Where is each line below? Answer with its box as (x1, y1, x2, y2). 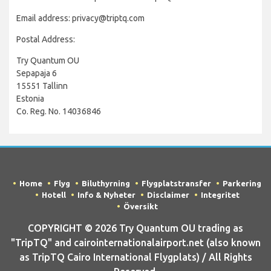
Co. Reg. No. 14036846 (16, 106, 101, 116)
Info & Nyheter (77, 191, 135, 199)
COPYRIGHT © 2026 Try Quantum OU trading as (28, 223, 243, 233)
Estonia (16, 94, 44, 103)
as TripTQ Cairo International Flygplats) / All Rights (19, 252, 252, 263)
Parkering (223, 179, 261, 188)
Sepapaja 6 (16, 68, 57, 78)
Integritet (200, 191, 240, 199)
